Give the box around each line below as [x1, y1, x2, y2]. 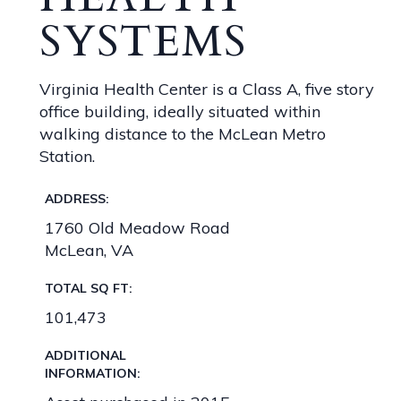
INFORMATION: [44, 365, 141, 382]
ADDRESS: [44, 191, 109, 208]
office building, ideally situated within [38, 101, 320, 123]
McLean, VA [44, 240, 133, 261]
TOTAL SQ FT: [44, 280, 132, 297]
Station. [38, 146, 95, 167]
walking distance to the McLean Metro [38, 124, 326, 145]
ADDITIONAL [44, 347, 126, 364]
